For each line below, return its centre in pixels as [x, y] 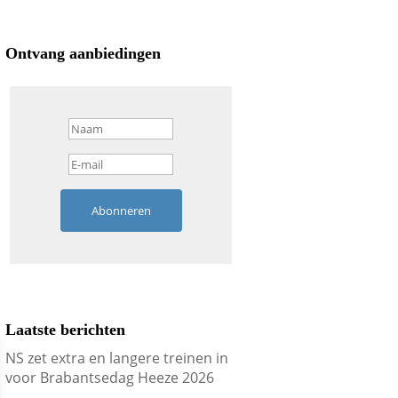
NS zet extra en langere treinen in [117, 358]
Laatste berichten [66, 330]
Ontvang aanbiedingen [84, 54]
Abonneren [121, 211]
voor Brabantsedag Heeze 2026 [110, 378]
